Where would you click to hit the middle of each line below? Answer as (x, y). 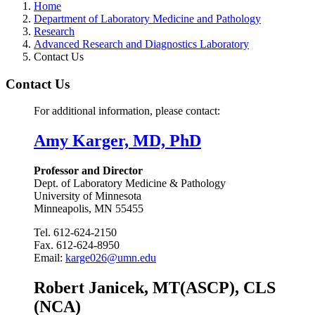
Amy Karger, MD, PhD (117, 141)
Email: (50, 258)
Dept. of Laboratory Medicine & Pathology (130, 184)
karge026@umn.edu (111, 258)
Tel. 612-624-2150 (75, 233)
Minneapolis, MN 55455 (89, 209)
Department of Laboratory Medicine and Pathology (147, 18)
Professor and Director (88, 171)
